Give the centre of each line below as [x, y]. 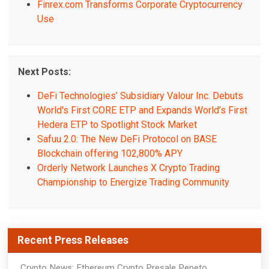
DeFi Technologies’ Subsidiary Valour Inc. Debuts [141, 96]
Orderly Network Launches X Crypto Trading [129, 168]
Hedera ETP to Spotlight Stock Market [117, 125]
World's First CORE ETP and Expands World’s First [143, 110]
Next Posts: [45, 72]
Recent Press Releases [73, 240]
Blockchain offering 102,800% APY [110, 154]
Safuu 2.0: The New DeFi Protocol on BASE [127, 139]
